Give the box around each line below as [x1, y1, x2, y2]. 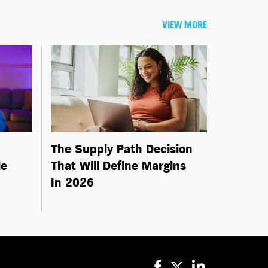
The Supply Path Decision [50, 142, 193, 157]
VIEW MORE [162, 19, 207, 31]
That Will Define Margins [50, 159, 186, 174]
